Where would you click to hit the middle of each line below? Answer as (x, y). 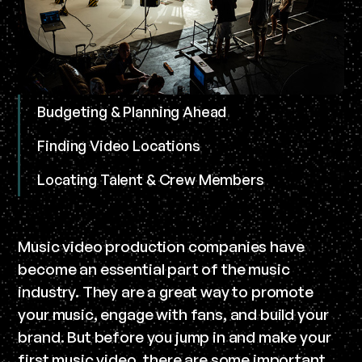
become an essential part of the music (154, 269)
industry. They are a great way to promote (166, 291)
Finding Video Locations (119, 145)
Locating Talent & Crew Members (151, 179)
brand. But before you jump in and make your (175, 337)
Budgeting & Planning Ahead (132, 111)
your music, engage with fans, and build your (173, 314)
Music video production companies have (161, 246)
